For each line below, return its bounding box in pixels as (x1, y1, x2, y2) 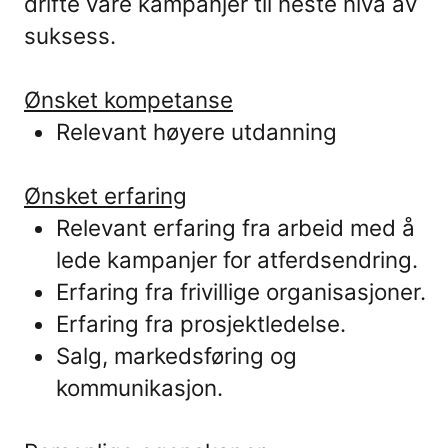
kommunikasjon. (56, 374, 223, 401)
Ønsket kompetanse (24, 86, 233, 113)
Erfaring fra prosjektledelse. (56, 310, 346, 337)
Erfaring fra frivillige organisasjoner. (56, 278, 426, 305)
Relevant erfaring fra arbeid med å (56, 214, 415, 241)
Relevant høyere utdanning (56, 118, 337, 145)
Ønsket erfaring (24, 182, 187, 209)
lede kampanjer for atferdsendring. (56, 246, 418, 273)
